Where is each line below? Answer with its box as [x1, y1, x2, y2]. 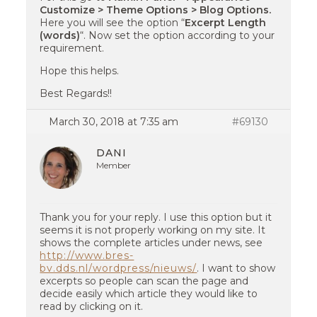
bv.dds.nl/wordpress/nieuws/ [40, 262, 197, 275]
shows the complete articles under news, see [40, 236, 263, 249]
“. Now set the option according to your [80, 29, 275, 42]
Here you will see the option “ [40, 16, 185, 29]
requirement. [40, 42, 105, 54]
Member [96, 160, 132, 171]
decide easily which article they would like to [40, 287, 258, 300]
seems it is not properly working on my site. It [40, 224, 266, 236]
